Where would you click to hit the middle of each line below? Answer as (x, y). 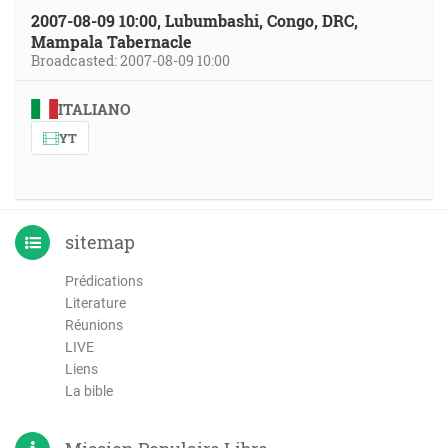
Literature (95, 303)
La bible (89, 391)
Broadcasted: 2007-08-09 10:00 (130, 60)
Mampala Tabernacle (111, 41)
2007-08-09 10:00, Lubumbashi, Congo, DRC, (194, 20)
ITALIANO (94, 109)
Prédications (104, 281)
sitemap (100, 242)
